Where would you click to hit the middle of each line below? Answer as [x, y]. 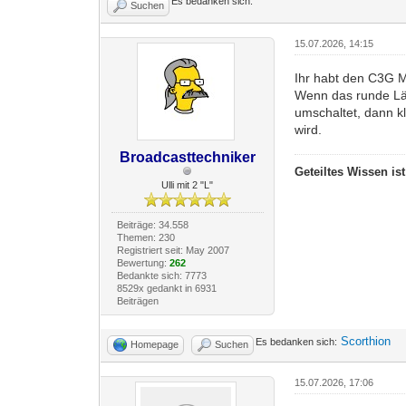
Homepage [155, 345]
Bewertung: [143, 263]
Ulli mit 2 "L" [188, 185]
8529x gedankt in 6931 [166, 289]
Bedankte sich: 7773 [161, 276]
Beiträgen [137, 301]
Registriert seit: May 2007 [173, 251]
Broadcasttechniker [187, 158]
